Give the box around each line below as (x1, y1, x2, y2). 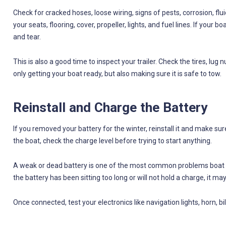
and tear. (13, 32, 41, 41)
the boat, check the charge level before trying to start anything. (13, 136, 212, 145)
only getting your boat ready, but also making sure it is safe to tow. (13, 69, 221, 78)
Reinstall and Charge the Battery (13, 100, 207, 116)
